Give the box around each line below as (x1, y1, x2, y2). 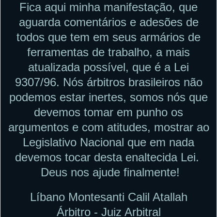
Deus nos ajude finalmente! (37, 165, 180, 179)
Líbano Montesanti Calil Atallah (30, 190, 187, 203)
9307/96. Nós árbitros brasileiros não (15, 75, 202, 89)
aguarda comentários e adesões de (18, 15, 199, 29)
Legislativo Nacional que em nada (23, 135, 194, 149)
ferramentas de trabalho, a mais (27, 45, 190, 59)
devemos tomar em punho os (34, 105, 183, 119)
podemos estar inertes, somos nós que (9, 90, 208, 104)
